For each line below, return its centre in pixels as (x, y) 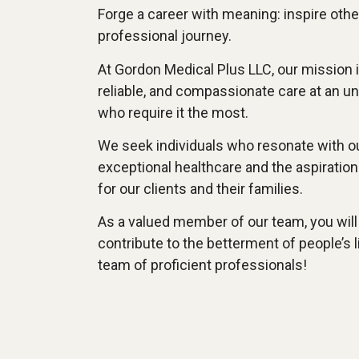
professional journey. (165, 36)
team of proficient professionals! (202, 265)
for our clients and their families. (200, 189)
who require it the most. (173, 112)
